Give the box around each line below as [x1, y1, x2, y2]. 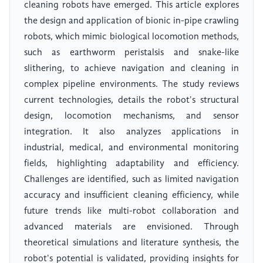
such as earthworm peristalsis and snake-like [24, 48, 239, 58]
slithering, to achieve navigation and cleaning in [24, 64, 239, 74]
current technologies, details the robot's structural [24, 96, 239, 106]
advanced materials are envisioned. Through [24, 222, 239, 232]
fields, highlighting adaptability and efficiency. [24, 159, 239, 169]
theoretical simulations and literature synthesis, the [24, 238, 239, 248]
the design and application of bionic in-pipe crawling [24, 16, 239, 26]
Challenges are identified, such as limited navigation [24, 175, 239, 185]
